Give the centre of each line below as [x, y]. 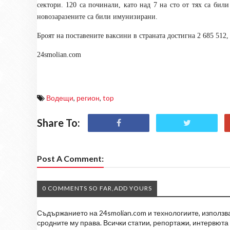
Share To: [59, 122]
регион [88, 98]
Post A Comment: [70, 158]
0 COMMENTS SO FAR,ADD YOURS [97, 188]
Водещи [60, 98]
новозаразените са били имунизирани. [97, 16]
